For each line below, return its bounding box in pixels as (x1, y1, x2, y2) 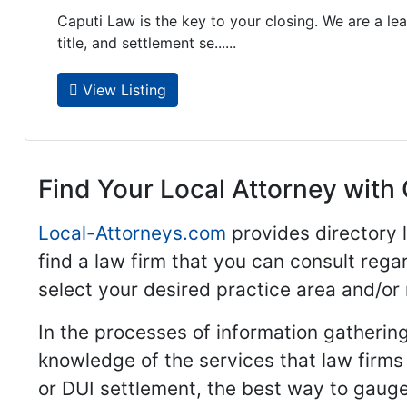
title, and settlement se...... (57, 34, 236, 53)
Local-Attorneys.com (38, 221, 226, 244)
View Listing (78, 80, 166, 99)
